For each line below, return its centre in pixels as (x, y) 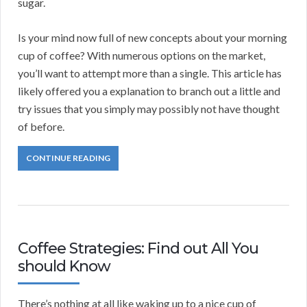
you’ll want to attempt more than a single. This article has (150, 73)
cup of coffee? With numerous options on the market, (142, 56)
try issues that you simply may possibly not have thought (149, 109)
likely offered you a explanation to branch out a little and (149, 91)
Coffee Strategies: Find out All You (138, 249)
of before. (41, 127)
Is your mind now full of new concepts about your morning (152, 38)
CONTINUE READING (68, 158)
